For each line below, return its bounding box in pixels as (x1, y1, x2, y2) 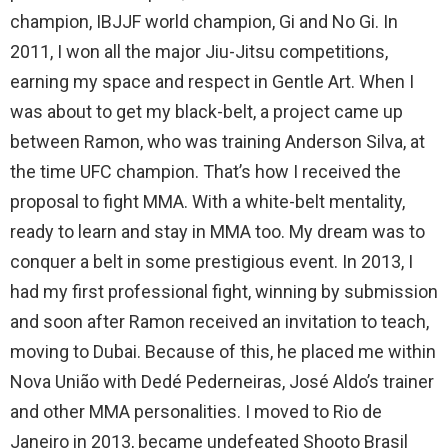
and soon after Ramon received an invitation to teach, (10, 311, 429, 333)
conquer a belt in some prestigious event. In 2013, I (10, 251, 413, 273)
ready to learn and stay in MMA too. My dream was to (10, 221, 425, 243)
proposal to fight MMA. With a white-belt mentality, (10, 191, 405, 213)
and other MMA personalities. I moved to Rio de (10, 401, 382, 423)
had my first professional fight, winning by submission (10, 281, 438, 303)
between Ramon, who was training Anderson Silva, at (10, 131, 425, 153)
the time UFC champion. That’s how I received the (10, 161, 401, 183)
